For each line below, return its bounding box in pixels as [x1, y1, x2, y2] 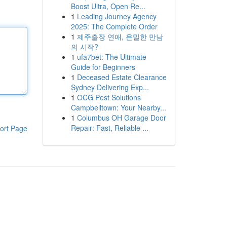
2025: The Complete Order [70, 21, 158, 31]
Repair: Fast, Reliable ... [70, 123, 148, 133]
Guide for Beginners [70, 62, 135, 72]
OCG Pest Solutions [77, 92, 141, 102]
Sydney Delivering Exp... [70, 82, 149, 92]
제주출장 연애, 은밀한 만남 [77, 31, 163, 42]
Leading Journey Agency [77, 11, 157, 21]
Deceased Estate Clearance [77, 72, 167, 82]
